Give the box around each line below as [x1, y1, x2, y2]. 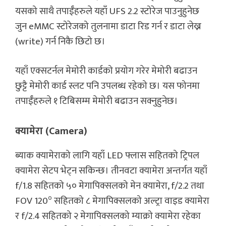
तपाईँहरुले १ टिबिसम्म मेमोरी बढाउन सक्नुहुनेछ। [15, 93, 178, 109]
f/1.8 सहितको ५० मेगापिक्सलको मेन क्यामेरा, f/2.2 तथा [15, 178, 204, 194]
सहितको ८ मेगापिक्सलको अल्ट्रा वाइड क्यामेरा [52, 193, 209, 209]
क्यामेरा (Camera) [15, 122, 87, 140]
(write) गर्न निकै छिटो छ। [15, 33, 107, 49]
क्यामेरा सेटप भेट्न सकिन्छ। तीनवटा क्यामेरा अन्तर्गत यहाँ [15, 162, 207, 179]
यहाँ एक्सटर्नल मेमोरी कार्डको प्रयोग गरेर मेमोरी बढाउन [15, 63, 197, 79]
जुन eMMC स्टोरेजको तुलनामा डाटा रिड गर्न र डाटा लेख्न [15, 18, 201, 34]
